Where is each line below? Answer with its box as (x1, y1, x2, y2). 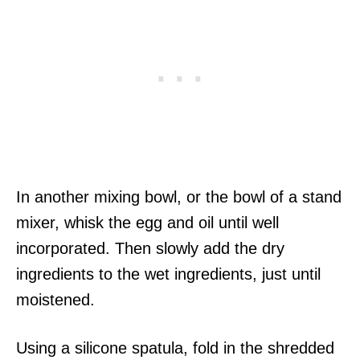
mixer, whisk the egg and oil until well (16, 214, 279, 231)
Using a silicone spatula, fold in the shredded (16, 339, 334, 357)
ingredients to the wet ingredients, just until (16, 265, 321, 283)
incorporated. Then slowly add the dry (16, 239, 284, 257)
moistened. (16, 291, 95, 309)
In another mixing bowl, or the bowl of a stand (16, 188, 342, 206)
